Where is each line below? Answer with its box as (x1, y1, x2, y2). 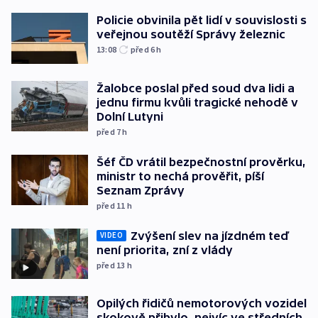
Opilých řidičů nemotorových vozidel (97, 297, 307, 310)
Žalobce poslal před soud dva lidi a (97, 81, 295, 94)
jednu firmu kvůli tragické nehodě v (97, 95, 298, 109)
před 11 (97, 199, 127, 211)
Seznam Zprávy (97, 183, 185, 197)
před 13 (97, 259, 127, 270)
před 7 (97, 126, 123, 137)
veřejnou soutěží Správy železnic (97, 28, 285, 40)
